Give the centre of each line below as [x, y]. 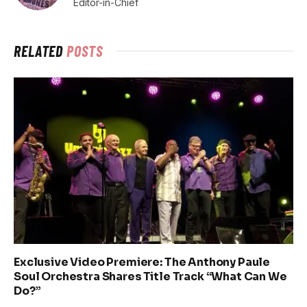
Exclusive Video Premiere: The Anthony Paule [142, 262]
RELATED [40, 50]
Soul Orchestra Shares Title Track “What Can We [150, 276]
